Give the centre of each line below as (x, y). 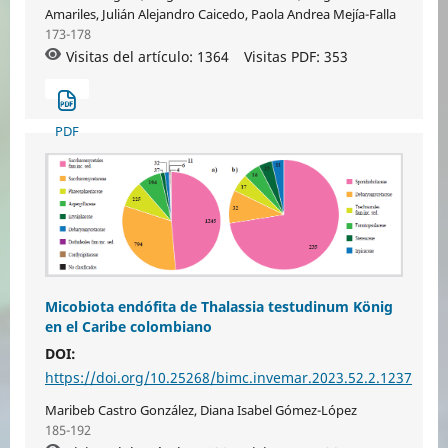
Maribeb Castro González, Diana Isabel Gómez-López (200, 410)
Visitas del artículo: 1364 (147, 57)
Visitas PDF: (283, 57)
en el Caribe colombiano (128, 327)
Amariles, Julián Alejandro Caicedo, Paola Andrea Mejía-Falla (220, 14)
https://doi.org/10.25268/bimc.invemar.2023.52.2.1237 (228, 378)
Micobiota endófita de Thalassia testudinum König (218, 307)
